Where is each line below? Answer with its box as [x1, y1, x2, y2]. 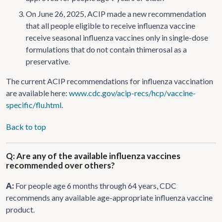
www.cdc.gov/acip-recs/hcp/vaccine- [69, 88, 196, 98]
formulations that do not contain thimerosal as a [26, 44, 187, 54]
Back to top [6, 121, 46, 131]
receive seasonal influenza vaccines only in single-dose [26, 32, 208, 42]
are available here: [6, 88, 69, 98]
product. [6, 204, 35, 214]
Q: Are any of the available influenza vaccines [6, 150, 180, 161]
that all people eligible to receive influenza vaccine [26, 20, 195, 30]
